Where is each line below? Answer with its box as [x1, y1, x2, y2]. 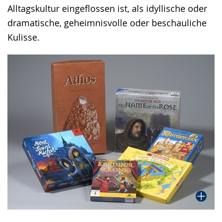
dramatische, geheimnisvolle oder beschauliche [7, 16, 207, 29]
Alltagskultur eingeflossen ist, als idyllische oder [7, 2, 207, 14]
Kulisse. [7, 31, 40, 43]
